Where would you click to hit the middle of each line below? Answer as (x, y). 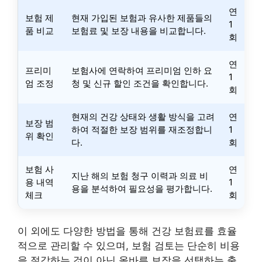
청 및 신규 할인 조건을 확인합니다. (140, 83)
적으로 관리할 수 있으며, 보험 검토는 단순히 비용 (129, 245)
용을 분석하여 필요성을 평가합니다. (142, 189)
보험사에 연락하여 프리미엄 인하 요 (142, 70)
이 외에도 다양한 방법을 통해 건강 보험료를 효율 (127, 231)
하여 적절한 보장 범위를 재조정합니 (142, 130)
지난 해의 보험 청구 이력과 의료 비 (140, 176)
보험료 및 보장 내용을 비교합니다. (139, 31)
